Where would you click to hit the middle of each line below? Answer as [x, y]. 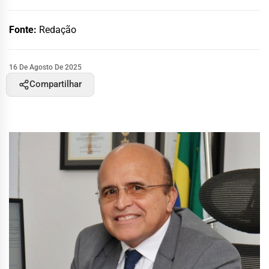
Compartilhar [56, 84]
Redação [58, 29]
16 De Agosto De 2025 [45, 67]
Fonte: [24, 29]
